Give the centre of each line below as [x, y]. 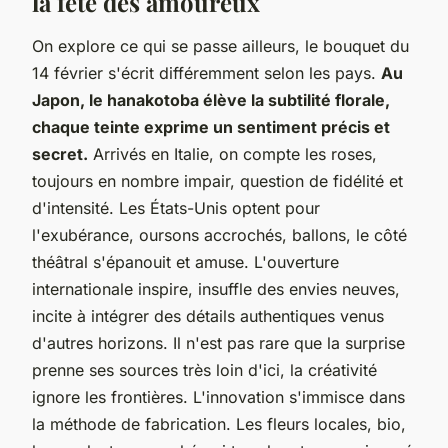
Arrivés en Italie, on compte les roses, [232, 153]
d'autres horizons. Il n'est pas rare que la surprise [218, 342]
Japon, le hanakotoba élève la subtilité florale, [211, 99]
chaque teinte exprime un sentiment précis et [211, 126]
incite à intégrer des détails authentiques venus [208, 315]
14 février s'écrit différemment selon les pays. [206, 72]
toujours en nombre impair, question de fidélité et [217, 180]
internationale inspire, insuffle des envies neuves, [216, 288]
